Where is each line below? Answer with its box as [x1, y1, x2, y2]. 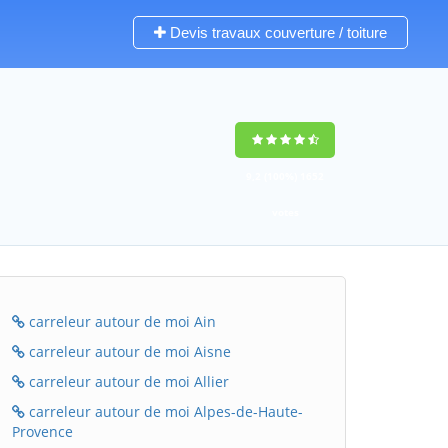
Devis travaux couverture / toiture [166, 24, 387, 41]
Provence [12, 422, 73, 441]
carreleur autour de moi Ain [25, 312, 216, 331]
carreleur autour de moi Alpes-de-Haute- [25, 402, 303, 421]
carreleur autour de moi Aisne [25, 342, 231, 361]
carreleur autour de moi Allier [25, 372, 229, 391]
